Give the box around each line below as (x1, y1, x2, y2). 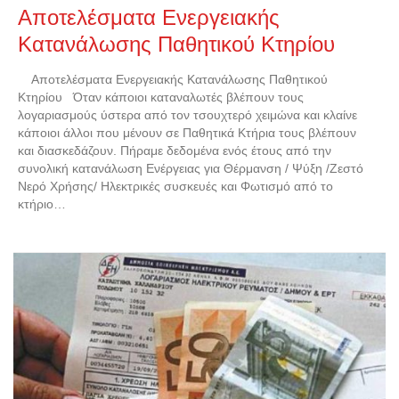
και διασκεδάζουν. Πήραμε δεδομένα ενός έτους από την (18, 142, 331, 158)
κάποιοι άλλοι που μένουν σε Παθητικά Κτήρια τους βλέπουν (18, 125, 356, 140)
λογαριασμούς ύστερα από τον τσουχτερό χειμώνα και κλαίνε (18, 107, 357, 122)
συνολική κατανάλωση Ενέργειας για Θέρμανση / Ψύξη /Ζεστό (18, 160, 363, 175)
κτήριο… (18, 196, 66, 211)
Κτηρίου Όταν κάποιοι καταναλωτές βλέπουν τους (18, 89, 304, 104)
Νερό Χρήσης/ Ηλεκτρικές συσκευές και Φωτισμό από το (18, 178, 333, 193)
